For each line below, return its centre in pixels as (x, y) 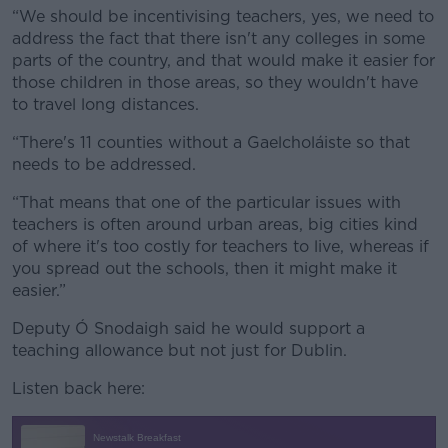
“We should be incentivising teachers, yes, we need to (223, 16)
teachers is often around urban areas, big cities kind (215, 224)
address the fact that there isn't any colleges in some (218, 38)
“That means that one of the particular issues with (206, 202)
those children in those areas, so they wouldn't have (215, 82)
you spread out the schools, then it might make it (204, 268)
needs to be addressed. (104, 164)
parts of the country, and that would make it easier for (223, 60)
